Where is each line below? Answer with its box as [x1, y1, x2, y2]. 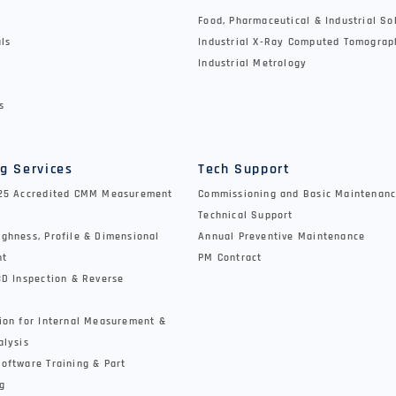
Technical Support [198, 208, 293, 222]
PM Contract [198, 250, 263, 264]
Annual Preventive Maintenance [198, 229, 366, 243]
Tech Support [198, 159, 291, 179]
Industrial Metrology [198, 57, 308, 71]
